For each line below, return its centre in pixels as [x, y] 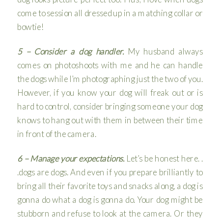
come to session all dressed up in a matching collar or [110, 13]
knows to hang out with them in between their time [110, 120]
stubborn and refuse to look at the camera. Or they [110, 213]
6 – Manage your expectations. [71, 158]
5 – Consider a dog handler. [71, 51]
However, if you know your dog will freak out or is [110, 92]
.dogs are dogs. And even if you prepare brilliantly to [110, 172]
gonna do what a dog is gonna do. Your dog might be [110, 199]
